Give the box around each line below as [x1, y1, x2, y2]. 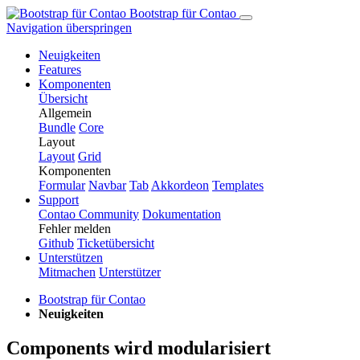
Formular [39, 178, 85, 192]
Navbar [88, 178, 126, 192]
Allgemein [39, 106, 92, 120]
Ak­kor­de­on [151, 178, 209, 192]
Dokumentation [142, 207, 221, 221]
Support [39, 193, 79, 207]
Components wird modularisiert [6, 337, 271, 358]
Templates [212, 178, 264, 192]
